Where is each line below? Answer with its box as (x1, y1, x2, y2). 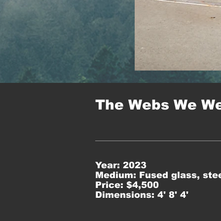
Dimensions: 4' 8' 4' (95, 190, 188, 200)
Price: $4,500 (95, 180, 159, 190)
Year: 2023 (95, 160, 147, 170)
